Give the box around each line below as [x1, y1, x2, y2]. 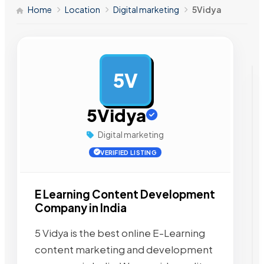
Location [65, 4, 100, 15]
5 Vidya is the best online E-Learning [35, 227, 205, 240]
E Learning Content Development [35, 187, 215, 201]
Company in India [35, 200, 127, 214]
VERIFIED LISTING [100, 148, 157, 156]
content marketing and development [35, 243, 213, 256]
